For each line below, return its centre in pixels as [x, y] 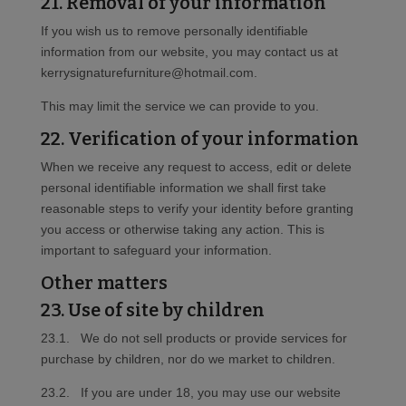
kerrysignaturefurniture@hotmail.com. [149, 73]
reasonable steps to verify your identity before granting [197, 209]
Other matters [104, 283]
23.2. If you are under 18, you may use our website [190, 393]
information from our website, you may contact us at [189, 52]
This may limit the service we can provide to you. [179, 106]
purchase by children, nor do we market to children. [188, 359]
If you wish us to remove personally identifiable [174, 31]
